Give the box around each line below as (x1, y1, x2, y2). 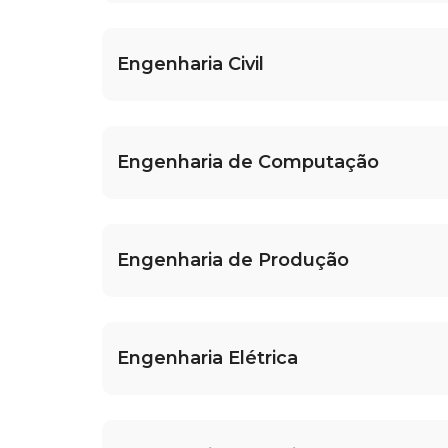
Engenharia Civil (117, 53, 264, 76)
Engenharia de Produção (117, 249, 349, 272)
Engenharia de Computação (117, 151, 379, 174)
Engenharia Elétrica (117, 347, 298, 370)
